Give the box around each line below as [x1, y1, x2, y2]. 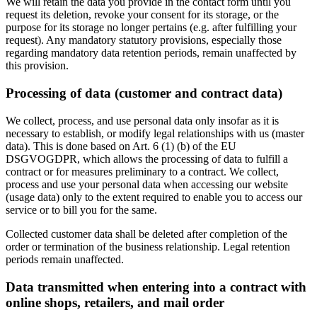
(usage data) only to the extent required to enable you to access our [6, 190, 302, 203]
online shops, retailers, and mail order [6, 294, 224, 310]
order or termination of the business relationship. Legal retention [6, 240, 290, 253]
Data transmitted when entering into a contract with [6, 279, 306, 294]
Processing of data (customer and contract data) [6, 86, 282, 101]
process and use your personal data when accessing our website [6, 178, 288, 190]
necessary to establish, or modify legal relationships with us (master [6, 127, 304, 139]
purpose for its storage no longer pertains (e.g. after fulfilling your [6, 21, 296, 34]
